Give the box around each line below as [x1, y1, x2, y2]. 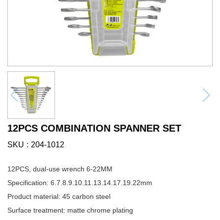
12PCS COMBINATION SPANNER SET [7, 123, 181, 134]
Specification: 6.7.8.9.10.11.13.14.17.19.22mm [7, 179, 152, 187]
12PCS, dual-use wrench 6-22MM [7, 165, 112, 173]
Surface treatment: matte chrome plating [7, 206, 133, 214]
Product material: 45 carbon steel [7, 192, 110, 200]
